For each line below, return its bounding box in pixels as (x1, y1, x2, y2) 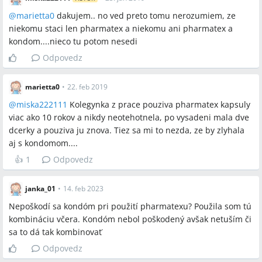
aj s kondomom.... (9, 137, 78, 149)
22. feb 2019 (67, 82, 108, 92)
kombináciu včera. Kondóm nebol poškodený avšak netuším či (9, 213, 251, 225)
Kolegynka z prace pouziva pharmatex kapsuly (67, 99, 250, 110)
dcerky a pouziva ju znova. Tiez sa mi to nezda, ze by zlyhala (9, 125, 244, 136)
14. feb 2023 (63, 184, 104, 194)
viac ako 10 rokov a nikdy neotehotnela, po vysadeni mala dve (9, 112, 249, 123)
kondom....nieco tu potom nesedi (9, 36, 137, 47)
